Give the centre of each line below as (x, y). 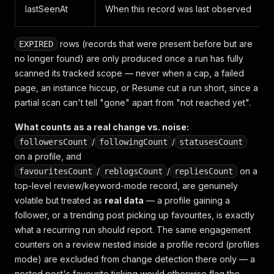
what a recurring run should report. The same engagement (133, 230)
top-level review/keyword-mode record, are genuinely (126, 186)
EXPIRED (36, 44)
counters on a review (59, 244)
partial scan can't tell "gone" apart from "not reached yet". (133, 102)
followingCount (133, 142)
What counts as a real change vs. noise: (102, 127)
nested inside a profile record (163, 244)
